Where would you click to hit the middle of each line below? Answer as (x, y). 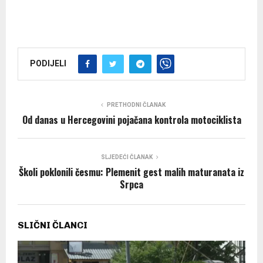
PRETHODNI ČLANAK (136, 105)
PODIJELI (48, 64)
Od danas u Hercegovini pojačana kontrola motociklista (131, 120)
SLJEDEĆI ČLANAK (127, 157)
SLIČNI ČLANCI (53, 225)
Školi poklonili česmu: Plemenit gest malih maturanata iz (131, 172)
